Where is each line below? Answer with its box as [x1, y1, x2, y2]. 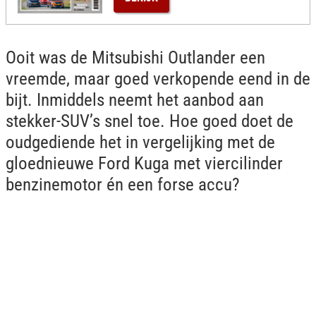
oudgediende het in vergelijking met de [6, 132, 275, 152]
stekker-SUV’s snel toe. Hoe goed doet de [6, 111, 293, 131]
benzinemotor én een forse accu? [6, 174, 240, 195]
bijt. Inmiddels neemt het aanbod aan [6, 90, 264, 110]
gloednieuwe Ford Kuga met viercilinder [6, 153, 283, 174]
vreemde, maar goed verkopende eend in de [6, 68, 310, 89]
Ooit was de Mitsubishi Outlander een [6, 47, 265, 68]
